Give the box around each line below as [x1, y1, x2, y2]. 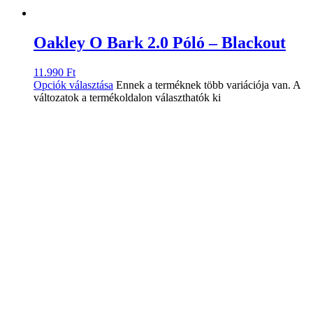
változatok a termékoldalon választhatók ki [34, 92, 221, 103]
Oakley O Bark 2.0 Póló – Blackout [34, 34, 286, 52]
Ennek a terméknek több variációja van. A [116, 79, 300, 91]
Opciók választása [34, 79, 113, 91]
